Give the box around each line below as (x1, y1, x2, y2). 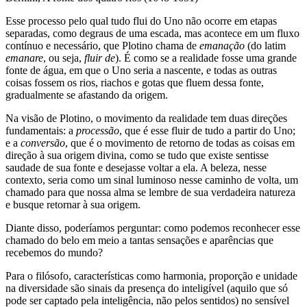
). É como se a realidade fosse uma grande (115, 52, 297, 64)
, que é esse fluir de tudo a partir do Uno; (119, 125, 295, 137)
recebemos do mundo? (5, 247, 103, 259)
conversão (21, 137, 65, 149)
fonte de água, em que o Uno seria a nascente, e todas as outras (5, 64, 277, 77)
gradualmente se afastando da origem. (5, 89, 168, 101)
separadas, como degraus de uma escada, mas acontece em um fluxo (5, 27, 299, 40)
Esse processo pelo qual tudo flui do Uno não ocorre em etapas (5, 15, 277, 27)
